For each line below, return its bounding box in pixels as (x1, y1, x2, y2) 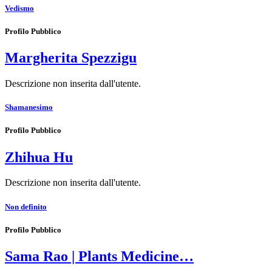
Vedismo (5, 3, 34, 13)
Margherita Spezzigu (5, 50, 137, 66)
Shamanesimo (5, 103, 53, 112)
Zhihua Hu (5, 149, 73, 165)
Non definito (5, 202, 47, 211)
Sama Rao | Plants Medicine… (5, 248, 194, 264)
